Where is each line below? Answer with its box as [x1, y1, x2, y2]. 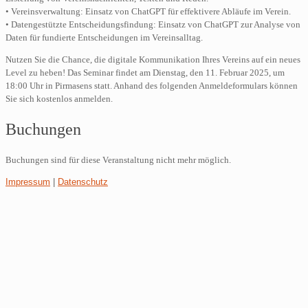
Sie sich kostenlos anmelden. [5, 93, 113, 104]
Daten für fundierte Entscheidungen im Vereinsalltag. [5, 32, 203, 43]
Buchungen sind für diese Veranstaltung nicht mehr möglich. [5, 154, 231, 165]
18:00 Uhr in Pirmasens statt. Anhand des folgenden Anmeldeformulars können [5, 80, 298, 91]
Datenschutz [58, 176, 108, 187]
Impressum [5, 176, 50, 187]
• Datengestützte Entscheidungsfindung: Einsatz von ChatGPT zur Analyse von [5, 19, 300, 30]
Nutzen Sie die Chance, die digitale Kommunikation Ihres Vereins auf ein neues [5, 54, 300, 65]
